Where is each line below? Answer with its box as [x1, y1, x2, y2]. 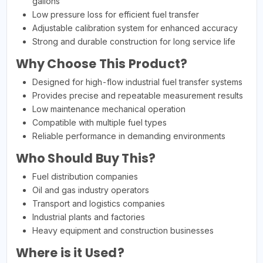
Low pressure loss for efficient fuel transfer [32, 9, 199, 20]
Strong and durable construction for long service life [32, 36, 235, 47]
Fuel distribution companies [32, 171, 138, 182]
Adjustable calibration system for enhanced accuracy [32, 23, 238, 33]
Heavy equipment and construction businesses [32, 225, 214, 236]
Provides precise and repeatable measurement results [32, 90, 243, 101]
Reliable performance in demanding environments [32, 131, 225, 141]
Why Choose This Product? [15, 55, 188, 73]
